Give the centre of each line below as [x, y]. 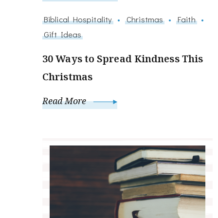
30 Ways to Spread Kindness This [123, 59]
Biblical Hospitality [78, 19]
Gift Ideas [63, 34]
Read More [65, 101]
